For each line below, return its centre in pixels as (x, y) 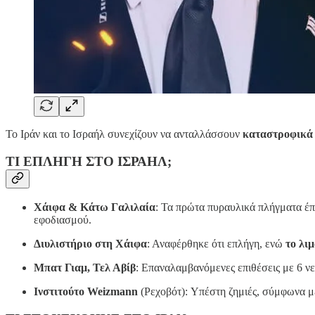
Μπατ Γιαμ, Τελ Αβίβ (85, 268)
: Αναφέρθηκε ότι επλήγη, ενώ (216, 244)
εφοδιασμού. (63, 220)
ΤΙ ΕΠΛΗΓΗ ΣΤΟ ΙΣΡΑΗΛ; (89, 161)
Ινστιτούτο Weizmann (86, 292)
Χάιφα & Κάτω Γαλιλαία (95, 207)
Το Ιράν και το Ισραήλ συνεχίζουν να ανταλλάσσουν (124, 134)
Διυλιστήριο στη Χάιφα (90, 244)
